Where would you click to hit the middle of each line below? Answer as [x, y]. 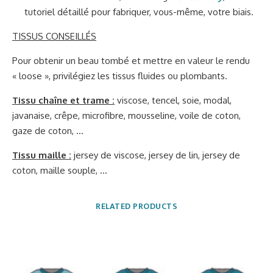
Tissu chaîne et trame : [63, 101]
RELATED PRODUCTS [136, 207]
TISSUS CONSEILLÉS [54, 37]
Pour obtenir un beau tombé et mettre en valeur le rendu [131, 61]
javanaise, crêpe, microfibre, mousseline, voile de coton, [126, 116]
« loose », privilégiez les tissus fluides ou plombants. [120, 76]
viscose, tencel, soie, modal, [173, 101]
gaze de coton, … [48, 131]
